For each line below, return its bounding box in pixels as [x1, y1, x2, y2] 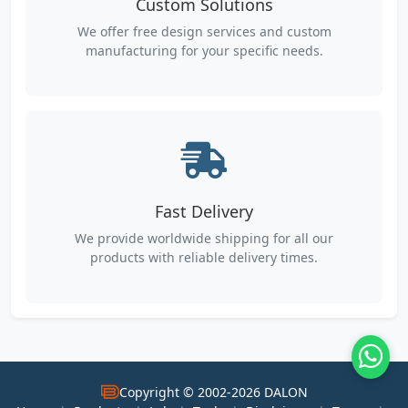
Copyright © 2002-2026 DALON [118, 382, 308, 401]
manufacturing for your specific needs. [85, 41, 323, 59]
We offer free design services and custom [76, 22, 331, 40]
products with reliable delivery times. [90, 248, 318, 266]
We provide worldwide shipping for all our [75, 229, 333, 247]
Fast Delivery [155, 199, 253, 222]
